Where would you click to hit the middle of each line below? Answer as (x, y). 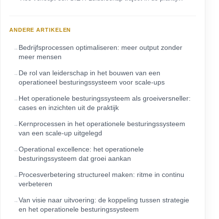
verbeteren (35, 184)
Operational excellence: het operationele (81, 149)
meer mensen (40, 56)
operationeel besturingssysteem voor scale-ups (92, 82)
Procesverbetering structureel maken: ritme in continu (101, 174)
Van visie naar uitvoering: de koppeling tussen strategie (104, 200)
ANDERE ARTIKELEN (40, 30)
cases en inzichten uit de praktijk (69, 107)
